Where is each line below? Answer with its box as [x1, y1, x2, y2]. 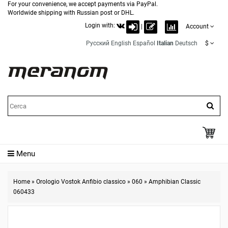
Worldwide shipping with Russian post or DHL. [8, 9, 134, 16]
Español [133, 40, 155, 47]
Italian [157, 40, 174, 47]
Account [186, 23, 209, 30]
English [111, 40, 131, 47]
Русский [86, 40, 109, 47]
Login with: [85, 21, 117, 29]
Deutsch [175, 40, 197, 47]
